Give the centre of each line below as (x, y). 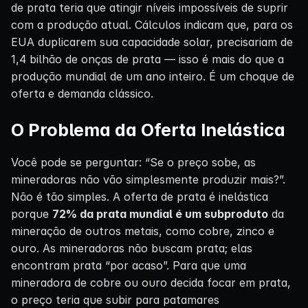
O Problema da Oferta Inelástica (148, 130)
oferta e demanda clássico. (82, 93)
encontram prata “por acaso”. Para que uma (129, 265)
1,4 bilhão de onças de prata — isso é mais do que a (147, 59)
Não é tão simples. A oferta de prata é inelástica (140, 196)
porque (32, 213)
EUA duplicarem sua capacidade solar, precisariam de (152, 42)
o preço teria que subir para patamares (115, 299)
